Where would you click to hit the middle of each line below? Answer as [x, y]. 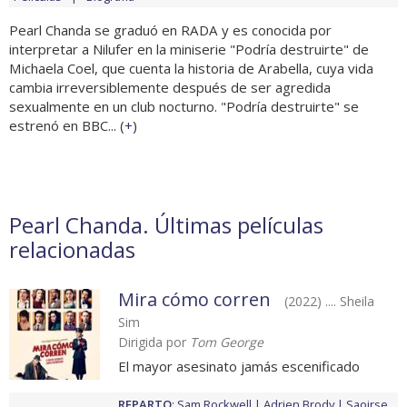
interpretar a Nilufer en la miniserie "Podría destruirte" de [189, 50]
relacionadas [72, 250]
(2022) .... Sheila [329, 302]
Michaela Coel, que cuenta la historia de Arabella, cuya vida [191, 69]
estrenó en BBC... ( [67, 126]
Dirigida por [154, 342]
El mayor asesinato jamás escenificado [239, 367]
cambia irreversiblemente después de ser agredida [170, 88]
